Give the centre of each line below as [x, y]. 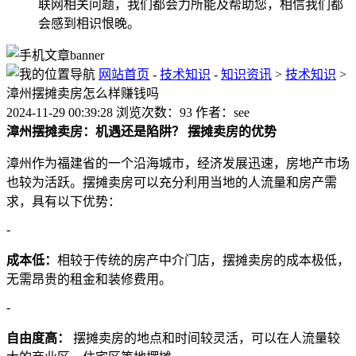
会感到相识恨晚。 [89, 23]
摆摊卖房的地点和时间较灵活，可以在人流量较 [205, 338]
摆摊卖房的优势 [232, 131]
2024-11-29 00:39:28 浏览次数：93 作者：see [128, 112]
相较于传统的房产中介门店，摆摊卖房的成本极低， [203, 260]
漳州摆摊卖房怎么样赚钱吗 [83, 93]
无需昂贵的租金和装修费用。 [89, 279]
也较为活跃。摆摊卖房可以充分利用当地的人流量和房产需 [172, 182]
